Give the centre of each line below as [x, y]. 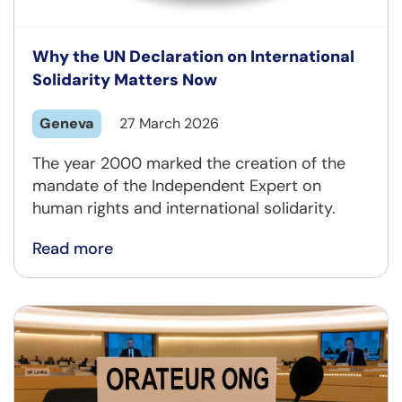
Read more [73, 249]
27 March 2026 [169, 124]
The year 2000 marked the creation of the [189, 164]
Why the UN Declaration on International [193, 57]
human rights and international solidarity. [184, 209]
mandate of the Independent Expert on [177, 186]
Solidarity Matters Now [125, 80]
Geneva [67, 124]
